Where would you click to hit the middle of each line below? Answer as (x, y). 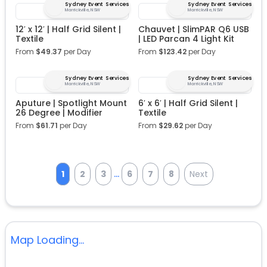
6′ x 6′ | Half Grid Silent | (188, 103)
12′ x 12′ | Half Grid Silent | (68, 30)
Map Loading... (47, 240)
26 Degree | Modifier (59, 113)
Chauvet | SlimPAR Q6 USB (194, 30)
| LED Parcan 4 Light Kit (186, 39)
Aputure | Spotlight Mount (71, 103)
